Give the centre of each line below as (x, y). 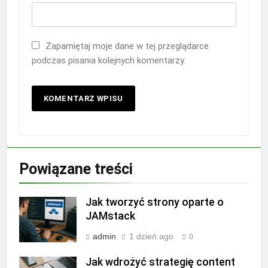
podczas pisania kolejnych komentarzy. (109, 60)
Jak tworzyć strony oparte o (155, 202)
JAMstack (110, 216)
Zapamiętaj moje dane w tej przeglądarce (127, 46)
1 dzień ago (151, 236)
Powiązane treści (76, 169)
